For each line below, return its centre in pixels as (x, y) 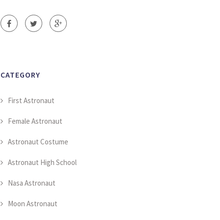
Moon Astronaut (33, 204)
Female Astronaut (35, 121)
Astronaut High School (42, 162)
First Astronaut (31, 100)
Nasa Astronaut (32, 183)
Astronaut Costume (38, 142)
